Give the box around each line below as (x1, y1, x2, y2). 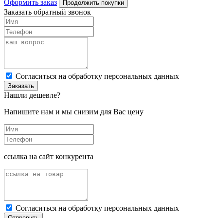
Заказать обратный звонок (4, 8, 91, 17)
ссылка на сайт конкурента (4, 152, 93, 161)
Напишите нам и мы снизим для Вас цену (4, 108, 144, 116)
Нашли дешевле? (4, 91, 60, 100)
